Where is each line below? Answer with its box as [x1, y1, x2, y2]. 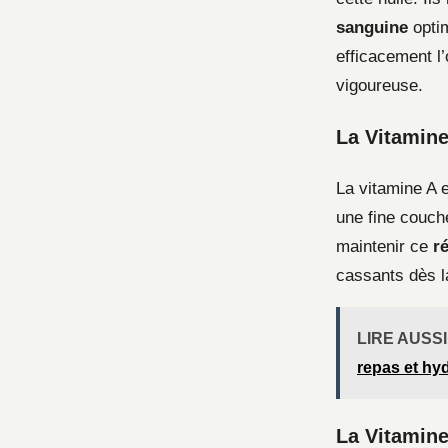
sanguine [336, 18, 408, 37]
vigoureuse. [336, 76, 423, 95]
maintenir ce [336, 236, 433, 256]
